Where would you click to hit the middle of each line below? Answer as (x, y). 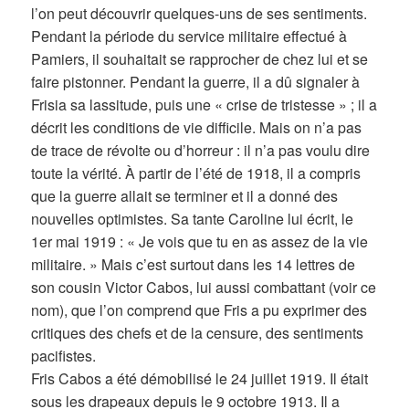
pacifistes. (64, 356)
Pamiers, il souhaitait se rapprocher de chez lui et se (200, 59)
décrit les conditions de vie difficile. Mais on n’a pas (197, 128)
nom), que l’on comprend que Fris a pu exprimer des (199, 310)
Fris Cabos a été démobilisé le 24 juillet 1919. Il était (200, 379)
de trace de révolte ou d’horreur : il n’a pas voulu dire (201, 151)
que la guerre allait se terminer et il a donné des (185, 196)
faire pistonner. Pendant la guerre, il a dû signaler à (196, 82)
